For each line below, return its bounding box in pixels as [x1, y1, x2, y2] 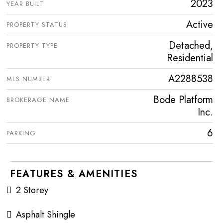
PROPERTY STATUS [6, 20, 67, 29]
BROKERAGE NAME [6, 95, 70, 105]
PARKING [6, 128, 36, 138]
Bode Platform [153, 93, 213, 107]
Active [186, 17, 213, 32]
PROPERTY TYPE [6, 41, 58, 50]
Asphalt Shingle [16, 208, 75, 221]
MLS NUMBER [6, 74, 50, 84]
